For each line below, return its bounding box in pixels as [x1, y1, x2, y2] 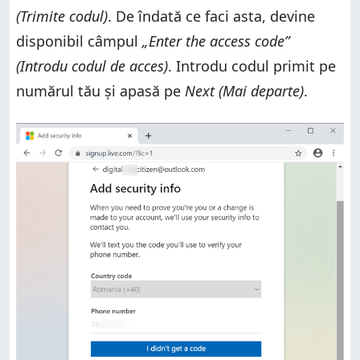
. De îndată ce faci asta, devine [108, 6, 315, 26]
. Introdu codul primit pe [168, 55, 336, 76]
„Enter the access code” [142, 31, 289, 51]
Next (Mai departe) [185, 80, 304, 100]
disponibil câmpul [16, 31, 142, 51]
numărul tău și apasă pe [16, 80, 185, 100]
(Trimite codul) [16, 6, 108, 26]
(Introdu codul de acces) [16, 55, 168, 76]
